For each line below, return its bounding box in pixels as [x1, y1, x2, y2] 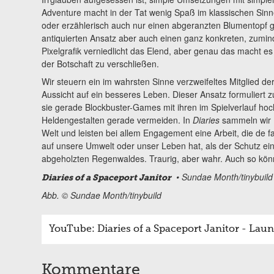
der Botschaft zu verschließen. [41, 57, 159, 70]
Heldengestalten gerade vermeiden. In [41, 114, 193, 127]
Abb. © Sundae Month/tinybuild [41, 189, 161, 202]
